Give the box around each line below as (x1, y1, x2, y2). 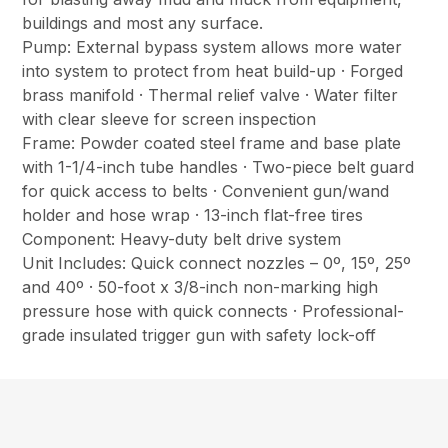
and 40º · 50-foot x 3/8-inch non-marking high (22, 277, 379, 298)
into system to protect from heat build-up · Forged (22, 61, 404, 82)
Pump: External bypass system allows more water (22, 37, 403, 58)
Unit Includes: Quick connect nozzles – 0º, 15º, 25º (22, 253, 412, 274)
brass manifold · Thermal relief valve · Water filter (22, 85, 399, 106)
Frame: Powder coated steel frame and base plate (22, 133, 402, 154)
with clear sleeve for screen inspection (22, 109, 317, 130)
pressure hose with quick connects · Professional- (22, 301, 405, 322)
